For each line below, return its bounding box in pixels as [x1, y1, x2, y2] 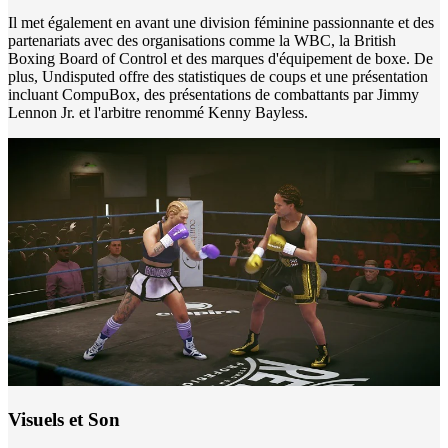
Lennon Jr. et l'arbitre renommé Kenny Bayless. [8, 103, 308, 121]
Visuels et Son [8, 408, 120, 430]
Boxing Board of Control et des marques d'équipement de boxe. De [8, 49, 433, 67]
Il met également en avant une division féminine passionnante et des [8, 13, 434, 31]
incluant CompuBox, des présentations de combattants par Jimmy [8, 85, 419, 103]
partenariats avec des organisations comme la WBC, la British [8, 31, 396, 49]
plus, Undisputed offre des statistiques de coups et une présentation [8, 67, 428, 85]
